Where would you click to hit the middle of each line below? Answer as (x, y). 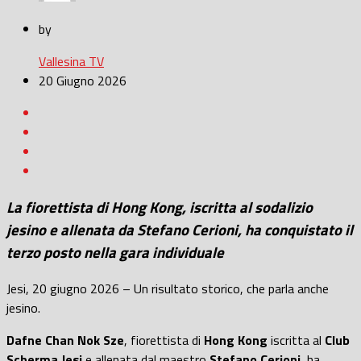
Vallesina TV (71, 62)
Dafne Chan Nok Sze (65, 340)
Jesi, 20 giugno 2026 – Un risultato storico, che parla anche (168, 288)
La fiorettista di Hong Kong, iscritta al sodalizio (160, 207)
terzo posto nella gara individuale (118, 253)
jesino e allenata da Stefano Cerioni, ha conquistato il (180, 230)
